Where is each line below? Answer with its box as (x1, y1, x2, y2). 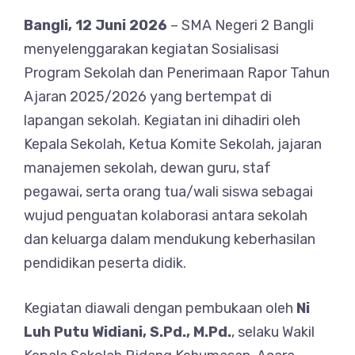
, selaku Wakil (231, 323, 315, 341)
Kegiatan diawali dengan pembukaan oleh (24, 300, 296, 317)
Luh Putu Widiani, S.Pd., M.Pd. (24, 323, 231, 341)
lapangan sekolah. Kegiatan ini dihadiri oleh (24, 112, 300, 129)
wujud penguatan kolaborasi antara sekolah (24, 207, 307, 224)
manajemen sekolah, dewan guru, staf (24, 159, 271, 177)
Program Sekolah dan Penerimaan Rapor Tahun (24, 64, 330, 82)
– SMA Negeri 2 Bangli (167, 17, 314, 34)
